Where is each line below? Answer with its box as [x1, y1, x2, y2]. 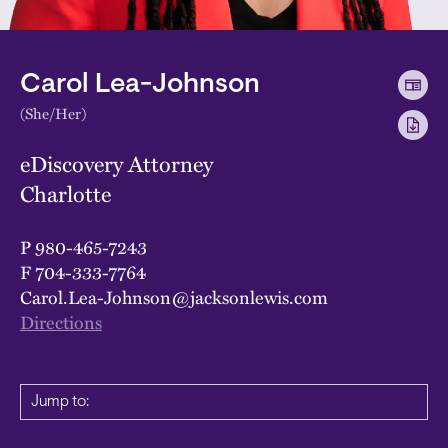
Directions [20, 307, 102, 335]
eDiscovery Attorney [20, 146, 213, 180]
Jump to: [31, 393, 89, 410]
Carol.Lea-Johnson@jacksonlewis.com [20, 282, 328, 310]
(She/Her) [20, 101, 86, 124]
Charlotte [20, 176, 111, 210]
